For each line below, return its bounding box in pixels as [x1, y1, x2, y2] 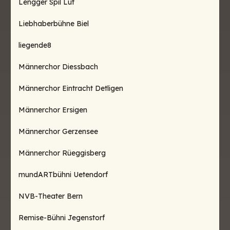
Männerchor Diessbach [18, 62, 98, 71]
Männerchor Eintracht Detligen [18, 84, 123, 93]
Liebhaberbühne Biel [18, 19, 89, 28]
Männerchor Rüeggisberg [18, 148, 106, 158]
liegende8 [18, 41, 51, 50]
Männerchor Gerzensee [18, 127, 98, 136]
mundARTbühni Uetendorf [18, 170, 108, 179]
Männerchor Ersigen [18, 105, 87, 114]
